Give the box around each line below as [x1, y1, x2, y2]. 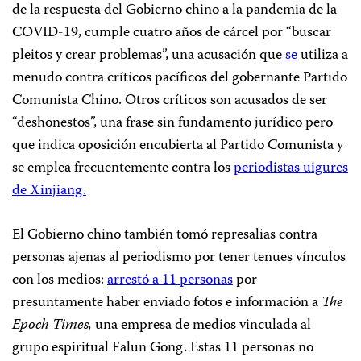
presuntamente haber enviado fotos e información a [12, 291, 322, 316]
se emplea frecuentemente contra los [12, 156, 234, 181]
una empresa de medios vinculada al [92, 313, 311, 338]
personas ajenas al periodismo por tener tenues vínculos [12, 246, 346, 271]
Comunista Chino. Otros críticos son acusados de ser [12, 89, 327, 114]
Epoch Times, [12, 313, 92, 338]
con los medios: [12, 268, 107, 293]
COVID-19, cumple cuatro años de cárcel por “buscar [12, 21, 331, 46]
